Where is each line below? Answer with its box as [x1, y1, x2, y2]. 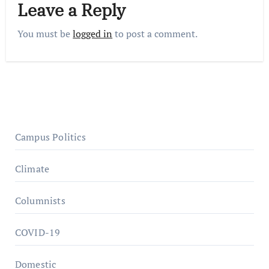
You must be [17, 26, 73, 40]
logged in [73, 26, 113, 40]
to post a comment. [112, 26, 198, 40]
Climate [14, 162, 50, 175]
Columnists [14, 193, 65, 207]
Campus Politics [14, 130, 86, 144]
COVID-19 [14, 225, 61, 239]
